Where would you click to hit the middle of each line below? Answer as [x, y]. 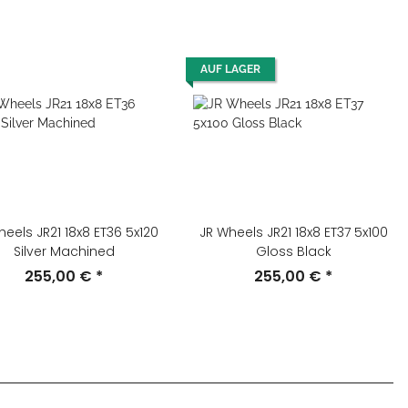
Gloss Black [293, 251]
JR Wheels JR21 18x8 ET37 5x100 [293, 232]
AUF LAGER [230, 69]
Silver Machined [64, 251]
